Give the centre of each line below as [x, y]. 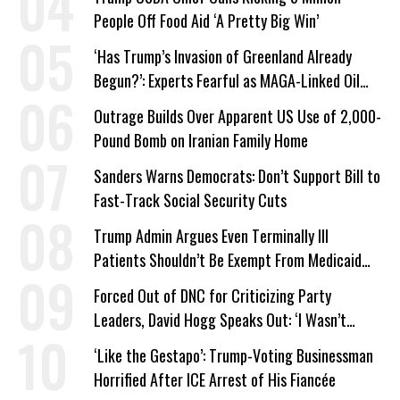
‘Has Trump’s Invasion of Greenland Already [223, 56]
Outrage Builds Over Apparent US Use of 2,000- [237, 116]
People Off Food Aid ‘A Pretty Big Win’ [206, 21]
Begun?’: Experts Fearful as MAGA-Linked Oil [227, 80]
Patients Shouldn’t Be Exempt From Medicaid [228, 260]
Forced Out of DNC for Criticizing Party [212, 296]
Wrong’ [115, 344]
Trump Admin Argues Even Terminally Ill [211, 236]
